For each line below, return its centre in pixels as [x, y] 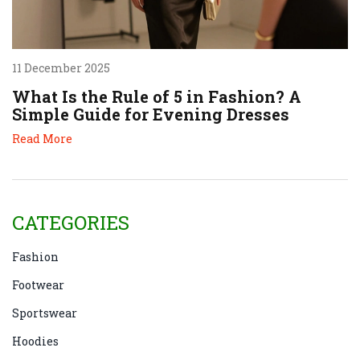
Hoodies [35, 341]
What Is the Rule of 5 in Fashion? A [157, 96]
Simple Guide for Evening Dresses [151, 114]
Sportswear [45, 313]
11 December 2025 [61, 67]
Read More [42, 138]
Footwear [38, 284]
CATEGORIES [71, 222]
